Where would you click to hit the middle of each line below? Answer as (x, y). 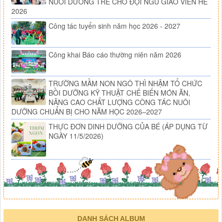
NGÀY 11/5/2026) (76, 136)
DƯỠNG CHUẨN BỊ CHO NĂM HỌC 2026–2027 (87, 112)
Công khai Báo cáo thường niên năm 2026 (115, 55)
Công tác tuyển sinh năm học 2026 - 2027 (114, 26)
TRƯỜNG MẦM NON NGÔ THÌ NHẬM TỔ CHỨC (125, 83)
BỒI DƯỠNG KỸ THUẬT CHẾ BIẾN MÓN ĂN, (119, 93)
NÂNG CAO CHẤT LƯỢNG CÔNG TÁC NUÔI (119, 102)
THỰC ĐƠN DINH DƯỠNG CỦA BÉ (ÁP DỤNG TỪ (128, 127)
